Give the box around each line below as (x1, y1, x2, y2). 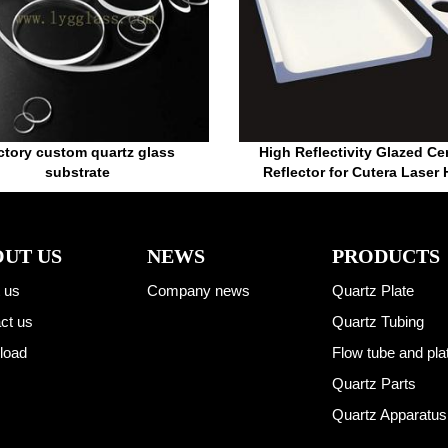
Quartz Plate (331, 282, 414, 300)
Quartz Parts (331, 375, 416, 393)
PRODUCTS (331, 245, 440, 268)
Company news (146, 282, 250, 300)
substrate (45, 164, 111, 181)
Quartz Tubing (331, 313, 424, 331)
